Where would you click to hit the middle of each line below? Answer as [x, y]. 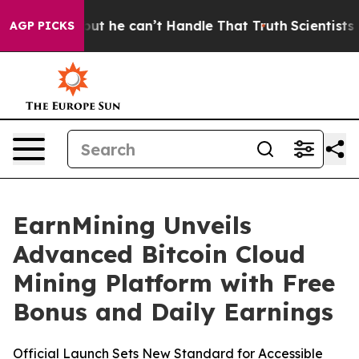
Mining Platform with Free [174, 283]
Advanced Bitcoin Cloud [159, 254]
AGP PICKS [42, 26]
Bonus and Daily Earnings [173, 312]
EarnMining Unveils [132, 225]
